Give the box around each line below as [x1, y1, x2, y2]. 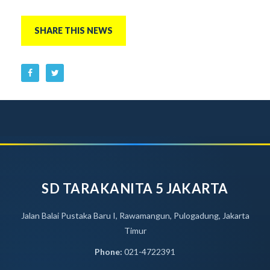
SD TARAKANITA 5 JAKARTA [42, 180, 228, 196]
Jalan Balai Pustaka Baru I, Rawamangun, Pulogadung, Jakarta [20, 210, 250, 221]
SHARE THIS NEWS [34, 25, 113, 36]
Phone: [95, 246, 122, 257]
